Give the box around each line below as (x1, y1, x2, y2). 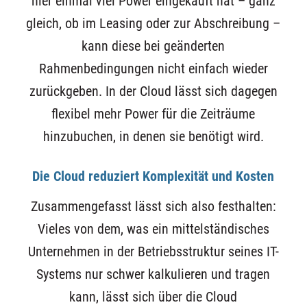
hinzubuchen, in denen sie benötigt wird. (42, 129, 264, 145)
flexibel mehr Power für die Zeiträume (51, 106, 256, 123)
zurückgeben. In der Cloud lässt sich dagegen (29, 84, 278, 100)
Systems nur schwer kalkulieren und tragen (36, 266, 271, 282)
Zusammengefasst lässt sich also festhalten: (30, 198, 276, 214)
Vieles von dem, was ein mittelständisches (37, 221, 269, 237)
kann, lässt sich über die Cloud (69, 288, 238, 305)
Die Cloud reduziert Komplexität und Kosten (32, 168, 275, 185)
